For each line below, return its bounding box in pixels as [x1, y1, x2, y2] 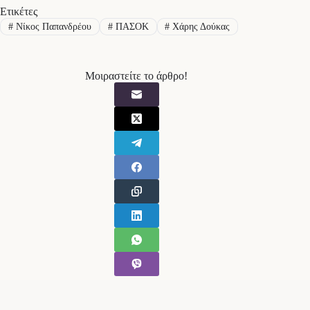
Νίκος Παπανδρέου [12, 21, 91, 32]
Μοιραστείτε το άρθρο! [85, 69, 188, 82]
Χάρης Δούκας [170, 21, 230, 32]
